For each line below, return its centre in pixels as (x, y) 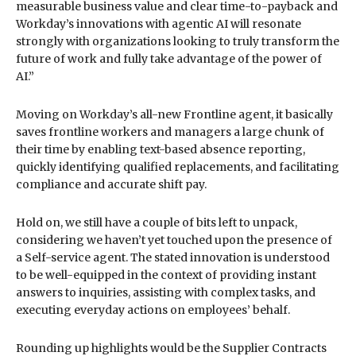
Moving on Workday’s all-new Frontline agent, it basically (174, 114)
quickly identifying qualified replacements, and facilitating (178, 166)
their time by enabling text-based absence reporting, (161, 149)
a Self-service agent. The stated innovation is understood (173, 257)
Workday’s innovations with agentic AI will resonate (159, 23)
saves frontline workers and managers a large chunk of (170, 132)
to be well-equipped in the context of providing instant (166, 275)
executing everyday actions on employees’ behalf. (153, 310)
